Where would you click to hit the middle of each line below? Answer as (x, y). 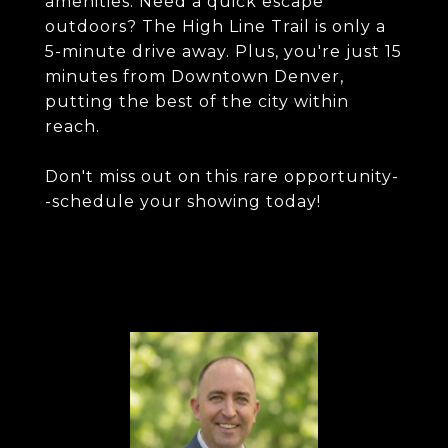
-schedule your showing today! (183, 201)
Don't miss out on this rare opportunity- (222, 176)
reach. (72, 126)
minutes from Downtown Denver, (194, 76)
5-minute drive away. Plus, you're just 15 (223, 51)
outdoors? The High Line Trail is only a (215, 26)
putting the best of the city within (197, 101)
